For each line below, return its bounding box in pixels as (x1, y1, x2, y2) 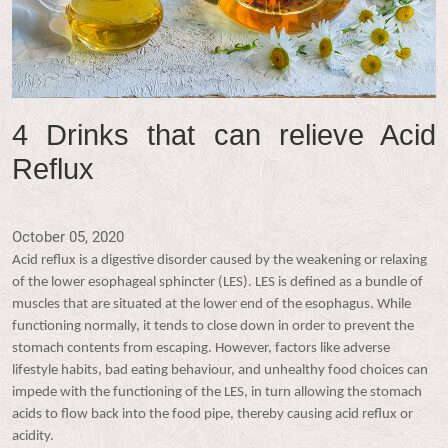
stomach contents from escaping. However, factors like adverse (12, 340, 390, 356)
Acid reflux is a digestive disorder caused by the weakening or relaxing (12, 252, 427, 268)
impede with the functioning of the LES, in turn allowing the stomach (12, 384, 422, 400)
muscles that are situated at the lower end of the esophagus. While (12, 296, 411, 312)
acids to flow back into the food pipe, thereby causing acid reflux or (12, 406, 413, 422)
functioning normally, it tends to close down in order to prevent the (12, 318, 414, 334)
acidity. (12, 428, 54, 444)
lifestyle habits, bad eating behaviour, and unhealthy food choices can (12, 362, 428, 378)
